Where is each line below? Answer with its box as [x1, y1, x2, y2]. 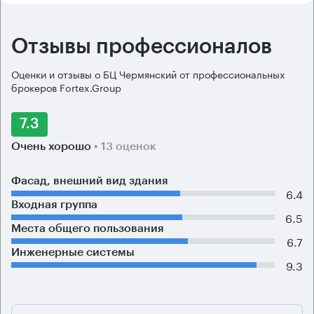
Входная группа [11, 198, 97, 210]
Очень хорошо [11, 140, 94, 152]
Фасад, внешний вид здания [11, 175, 168, 186]
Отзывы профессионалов [11, 35, 272, 57]
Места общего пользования [11, 222, 164, 234]
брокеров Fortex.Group [11, 78, 121, 95]
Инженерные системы [11, 246, 135, 258]
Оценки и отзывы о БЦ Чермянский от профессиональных [11, 65, 285, 81]
